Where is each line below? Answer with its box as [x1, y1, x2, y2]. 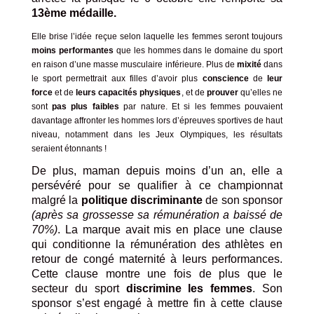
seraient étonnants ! [31, 144, 107, 154]
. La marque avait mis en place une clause [57, 224, 283, 236]
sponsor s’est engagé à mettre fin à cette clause [31, 297, 283, 310]
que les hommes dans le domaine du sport [113, 46, 283, 56]
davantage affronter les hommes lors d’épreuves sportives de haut [31, 116, 283, 126]
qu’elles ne [238, 88, 283, 98]
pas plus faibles [52, 102, 119, 112]
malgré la [31, 194, 81, 207]
